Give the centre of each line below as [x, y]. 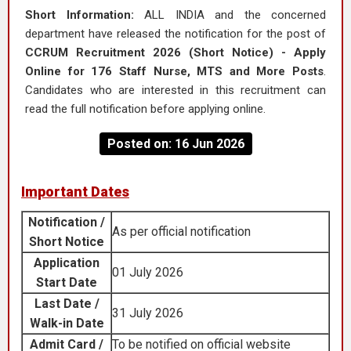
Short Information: [80, 15]
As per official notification [181, 232]
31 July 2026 [148, 313]
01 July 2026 [148, 272]
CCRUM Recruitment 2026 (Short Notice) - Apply [175, 52]
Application [67, 263]
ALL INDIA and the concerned [230, 15]
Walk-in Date [67, 323]
